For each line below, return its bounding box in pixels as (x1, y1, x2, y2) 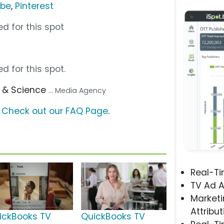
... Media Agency (48, 85, 106, 95)
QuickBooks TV (80, 210, 145, 223)
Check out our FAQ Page (1, 104, 108, 117)
